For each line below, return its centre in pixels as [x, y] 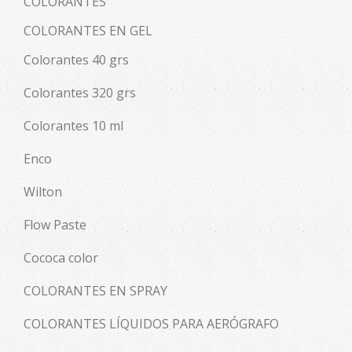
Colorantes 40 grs [76, 60]
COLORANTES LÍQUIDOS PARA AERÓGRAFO [151, 324]
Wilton [43, 192]
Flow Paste [55, 225]
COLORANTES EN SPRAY [95, 291]
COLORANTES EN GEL [88, 31]
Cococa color [61, 258]
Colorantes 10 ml [73, 126]
